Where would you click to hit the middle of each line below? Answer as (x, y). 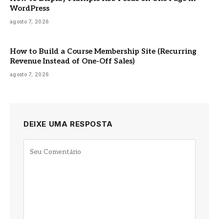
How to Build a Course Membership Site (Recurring (103, 51)
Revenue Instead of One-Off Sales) (72, 61)
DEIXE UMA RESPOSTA (68, 124)
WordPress (30, 8)
